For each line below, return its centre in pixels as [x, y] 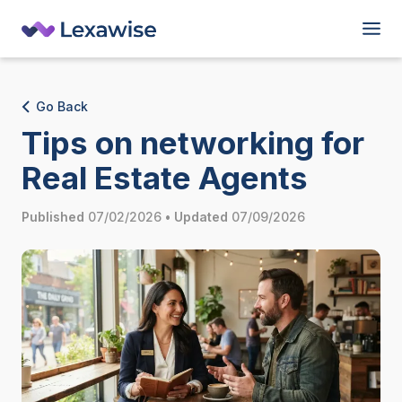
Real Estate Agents [165, 177]
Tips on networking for [193, 142]
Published [53, 216]
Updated [201, 216]
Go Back [62, 107]
